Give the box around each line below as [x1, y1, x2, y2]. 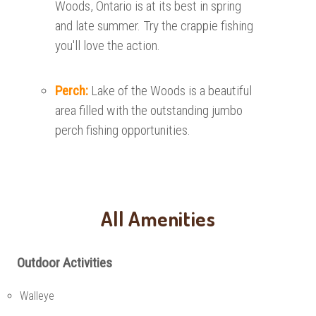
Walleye [20, 289, 54, 303]
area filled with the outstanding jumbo [55, 102, 243, 119]
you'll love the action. [55, 37, 161, 54]
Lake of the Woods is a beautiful [91, 83, 253, 99]
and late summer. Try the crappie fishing [55, 18, 254, 35]
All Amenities [100, 205, 216, 231]
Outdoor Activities [17, 255, 112, 271]
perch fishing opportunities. [55, 122, 191, 139]
